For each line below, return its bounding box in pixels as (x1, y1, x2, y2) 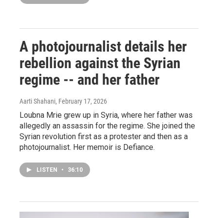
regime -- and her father (19, 71, 160, 88)
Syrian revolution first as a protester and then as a (19, 132, 188, 141)
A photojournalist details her (19, 38, 187, 55)
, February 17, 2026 (55, 97, 107, 105)
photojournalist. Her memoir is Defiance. (19, 143, 155, 152)
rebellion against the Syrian (19, 54, 181, 72)
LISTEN (36, 166, 59, 173)
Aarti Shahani (19, 97, 55, 105)
